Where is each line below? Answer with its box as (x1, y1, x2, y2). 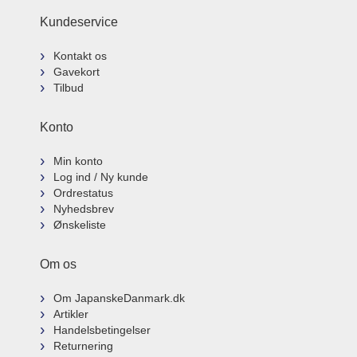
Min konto (53, 155, 103, 167)
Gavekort (53, 65, 100, 78)
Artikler (53, 308, 88, 320)
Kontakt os (53, 49, 107, 62)
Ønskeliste (53, 218, 106, 231)
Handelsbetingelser (53, 324, 151, 336)
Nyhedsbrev (53, 202, 114, 215)
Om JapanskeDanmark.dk (53, 292, 185, 304)
